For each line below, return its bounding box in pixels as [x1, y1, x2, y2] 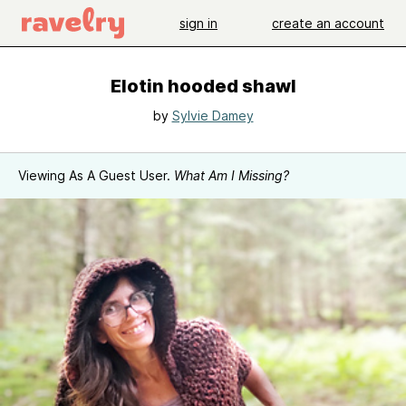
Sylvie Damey [171, 108, 254, 123]
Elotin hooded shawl [110, 75, 296, 97]
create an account [272, 14, 384, 31]
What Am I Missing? [174, 168, 289, 183]
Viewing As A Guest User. [18, 168, 174, 183]
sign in [179, 14, 217, 31]
